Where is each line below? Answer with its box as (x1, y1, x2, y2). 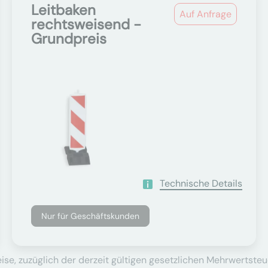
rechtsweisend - (31, 15, 142, 33)
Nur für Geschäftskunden (41, 211, 140, 221)
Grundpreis (31, 29, 107, 48)
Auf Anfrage (179, 8, 232, 20)
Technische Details (159, 177, 242, 190)
